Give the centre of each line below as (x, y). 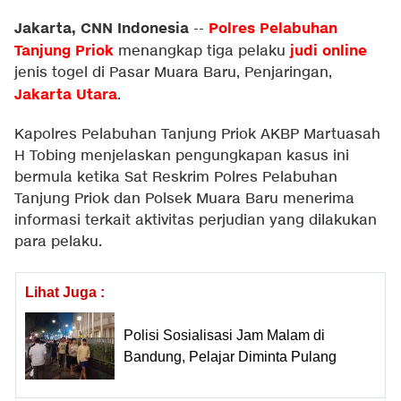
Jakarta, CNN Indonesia (102, 29)
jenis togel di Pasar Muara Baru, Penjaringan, (173, 73)
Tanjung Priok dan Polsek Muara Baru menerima (184, 199)
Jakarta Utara (66, 95)
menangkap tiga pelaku (202, 51)
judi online (328, 51)
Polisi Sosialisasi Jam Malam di (224, 335)
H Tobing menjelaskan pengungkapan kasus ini (182, 156)
